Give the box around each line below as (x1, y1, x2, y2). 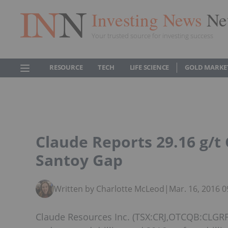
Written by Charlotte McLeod (54, 183, 164, 194)
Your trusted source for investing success (92, 31, 213, 40)
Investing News (92, 7, 207, 32)
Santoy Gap (36, 150, 123, 170)
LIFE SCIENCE (129, 63, 169, 72)
